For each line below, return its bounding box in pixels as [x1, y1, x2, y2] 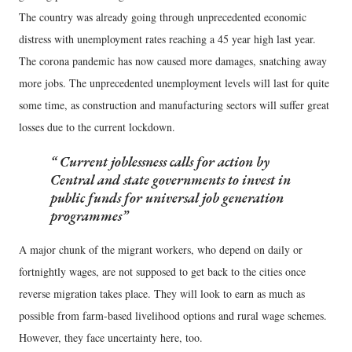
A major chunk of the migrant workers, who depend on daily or [19, 241, 302, 257]
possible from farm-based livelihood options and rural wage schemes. [19, 307, 327, 323]
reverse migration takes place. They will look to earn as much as [19, 285, 305, 301]
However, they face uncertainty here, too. [19, 329, 203, 345]
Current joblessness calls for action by [57, 152, 269, 170]
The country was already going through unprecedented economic [19, 9, 306, 24]
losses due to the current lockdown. [19, 119, 175, 134]
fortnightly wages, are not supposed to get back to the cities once [19, 263, 306, 279]
